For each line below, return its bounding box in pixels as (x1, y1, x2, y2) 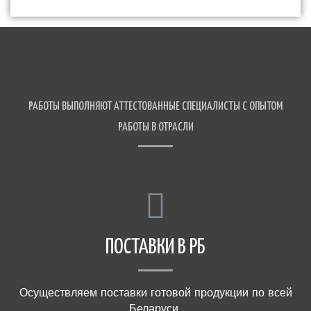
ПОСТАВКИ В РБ (106, 237, 205, 258)
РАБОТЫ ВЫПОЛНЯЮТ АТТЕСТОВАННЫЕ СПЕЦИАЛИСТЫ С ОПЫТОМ (28, 101, 283, 113)
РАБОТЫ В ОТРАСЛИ (117, 121, 194, 134)
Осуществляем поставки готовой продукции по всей (19, 287, 292, 300)
